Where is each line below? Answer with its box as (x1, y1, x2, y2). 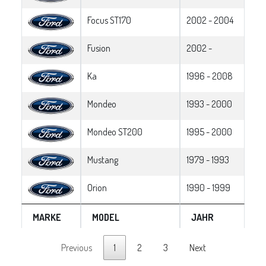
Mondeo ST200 (87, 125, 142, 138)
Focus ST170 (87, 14, 131, 26)
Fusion (87, 42, 110, 54)
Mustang (87, 153, 118, 166)
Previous (61, 241, 92, 254)
